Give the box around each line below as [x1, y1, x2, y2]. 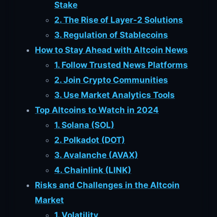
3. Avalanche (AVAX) [54, 150, 138, 160]
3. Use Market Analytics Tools [54, 90, 175, 100]
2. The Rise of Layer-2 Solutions [54, 15, 183, 25]
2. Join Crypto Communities [54, 75, 168, 85]
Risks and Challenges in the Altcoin [35, 180, 180, 190]
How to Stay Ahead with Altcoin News [35, 45, 188, 55]
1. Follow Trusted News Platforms [54, 60, 188, 70]
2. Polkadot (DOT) [54, 135, 125, 145]
